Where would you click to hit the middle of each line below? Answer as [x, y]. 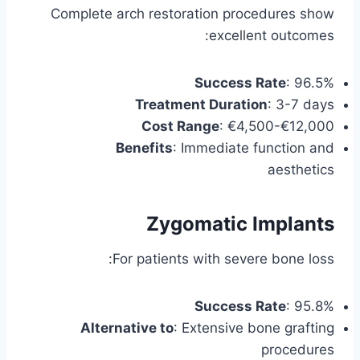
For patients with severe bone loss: [223, 259]
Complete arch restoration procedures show [192, 14]
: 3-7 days [301, 105]
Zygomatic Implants [240, 224]
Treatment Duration [201, 105]
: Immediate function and [254, 148]
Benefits [144, 148]
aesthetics [301, 170]
